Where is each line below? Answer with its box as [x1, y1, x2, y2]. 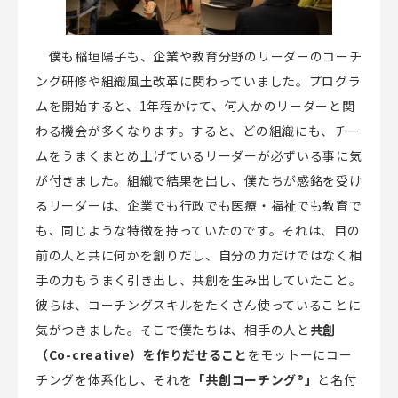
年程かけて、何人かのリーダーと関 [147, 96, 355, 115]
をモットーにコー [247, 345, 353, 363]
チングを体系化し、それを [36, 370, 193, 388]
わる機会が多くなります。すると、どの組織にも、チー [36, 121, 361, 139]
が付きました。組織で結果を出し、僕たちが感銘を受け [36, 171, 362, 189]
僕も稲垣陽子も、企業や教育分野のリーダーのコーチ [36, 46, 362, 65]
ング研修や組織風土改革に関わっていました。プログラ [36, 71, 362, 90]
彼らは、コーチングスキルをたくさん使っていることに [36, 295, 362, 314]
